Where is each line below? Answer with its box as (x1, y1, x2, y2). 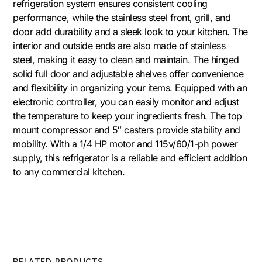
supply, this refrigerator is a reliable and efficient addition (13, 151, 247, 164)
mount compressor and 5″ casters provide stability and (13, 123, 240, 136)
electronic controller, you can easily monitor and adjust (13, 95, 239, 108)
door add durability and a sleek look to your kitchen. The (13, 25, 248, 37)
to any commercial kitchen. (13, 166, 125, 178)
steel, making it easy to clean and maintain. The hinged (13, 53, 239, 65)
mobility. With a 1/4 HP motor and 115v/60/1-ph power (13, 137, 238, 150)
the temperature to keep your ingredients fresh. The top (13, 109, 242, 122)
